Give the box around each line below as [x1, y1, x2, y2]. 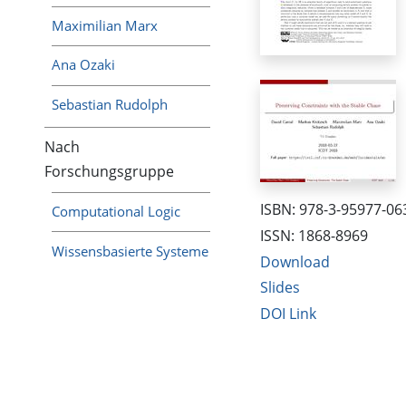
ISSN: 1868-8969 [259, 226, 368, 246]
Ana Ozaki [52, 55, 116, 74]
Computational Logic [52, 201, 181, 220]
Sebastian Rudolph [52, 95, 169, 114]
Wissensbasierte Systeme [52, 241, 209, 260]
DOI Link [259, 303, 316, 324]
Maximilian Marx [52, 15, 159, 34]
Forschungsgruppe [44, 161, 174, 182]
